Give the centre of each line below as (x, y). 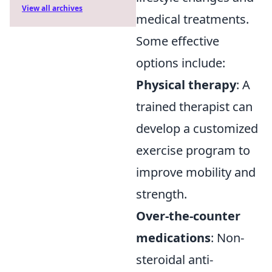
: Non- (227, 238)
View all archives (52, 8)
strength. (161, 194)
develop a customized (197, 129)
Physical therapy (186, 85)
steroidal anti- (175, 260)
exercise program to (193, 151)
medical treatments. (192, 19)
